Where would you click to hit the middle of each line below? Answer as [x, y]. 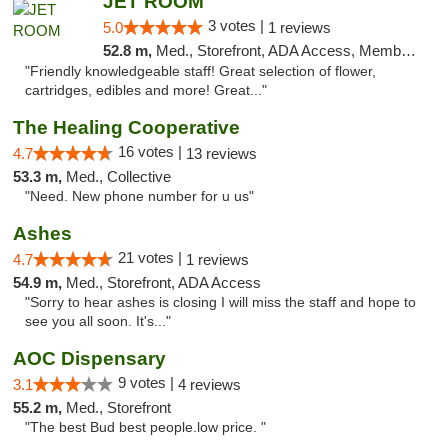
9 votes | [148, 382]
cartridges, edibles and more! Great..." [146, 90]
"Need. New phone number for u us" [139, 196]
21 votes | [152, 257]
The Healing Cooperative [126, 127]
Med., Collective [118, 176]
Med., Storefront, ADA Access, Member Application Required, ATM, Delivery [278, 50]
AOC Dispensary [89, 358]
